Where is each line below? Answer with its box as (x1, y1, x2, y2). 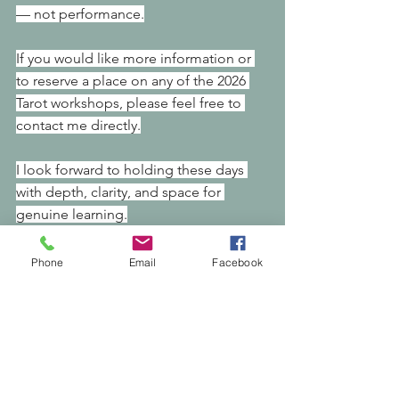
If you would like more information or (16, 50, 255, 68)
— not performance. (16, 5, 144, 23)
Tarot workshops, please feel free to (16, 94, 245, 112)
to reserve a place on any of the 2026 (16, 72, 249, 90)
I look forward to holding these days (16, 161, 248, 179)
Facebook (212, 255, 263, 269)
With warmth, (16, 250, 99, 268)
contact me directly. (16, 117, 141, 134)
